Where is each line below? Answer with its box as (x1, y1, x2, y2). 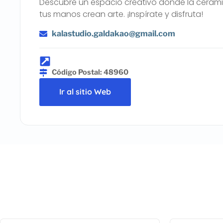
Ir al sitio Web (59, 87, 111, 97)
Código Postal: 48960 (52, 68, 129, 77)
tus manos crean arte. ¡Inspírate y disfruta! (39, 8, 204, 20)
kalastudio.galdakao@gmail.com (52, 28, 176, 38)
